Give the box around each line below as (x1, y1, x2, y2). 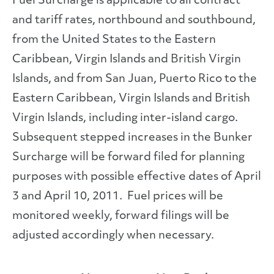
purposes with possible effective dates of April (12, 171, 261, 183)
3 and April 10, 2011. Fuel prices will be (12, 191, 223, 202)
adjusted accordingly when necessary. (12, 230, 214, 242)
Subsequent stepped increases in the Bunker (12, 132, 253, 144)
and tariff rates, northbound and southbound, (12, 15, 256, 26)
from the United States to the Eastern (12, 34, 216, 46)
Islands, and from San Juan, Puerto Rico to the (12, 73, 257, 85)
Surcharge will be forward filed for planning (12, 152, 245, 163)
